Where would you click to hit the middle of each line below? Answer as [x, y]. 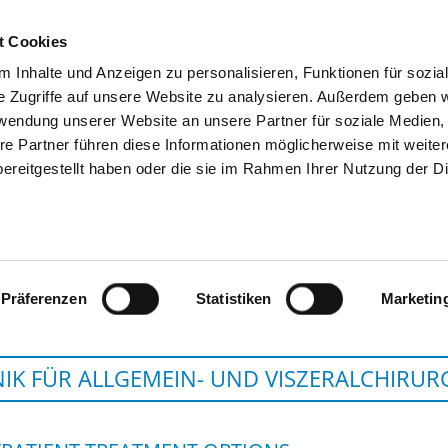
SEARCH [180, 87]
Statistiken [234, 298]
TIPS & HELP [285, 87]
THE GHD [395, 87]
